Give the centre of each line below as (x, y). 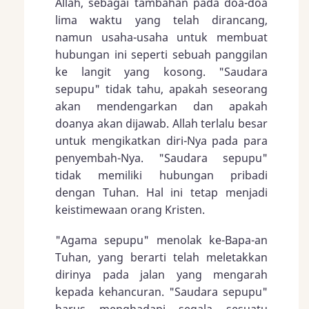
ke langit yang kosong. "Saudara (161, 72)
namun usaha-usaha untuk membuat (161, 38)
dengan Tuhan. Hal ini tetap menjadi (161, 193)
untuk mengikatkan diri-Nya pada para (161, 141)
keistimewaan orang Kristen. (130, 210)
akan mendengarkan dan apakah (161, 107)
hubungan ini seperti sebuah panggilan (161, 55)
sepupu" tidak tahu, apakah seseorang (161, 89)
